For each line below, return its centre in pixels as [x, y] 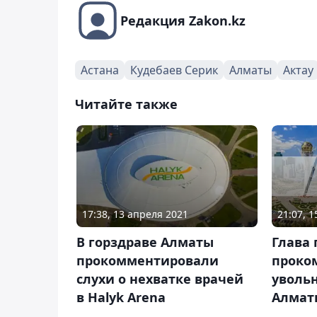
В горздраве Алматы [145, 242]
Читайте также [126, 104]
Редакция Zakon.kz [183, 20]
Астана [100, 70]
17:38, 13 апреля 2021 [135, 214]
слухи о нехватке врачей [160, 279]
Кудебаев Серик [174, 70]
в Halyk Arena [121, 298]
